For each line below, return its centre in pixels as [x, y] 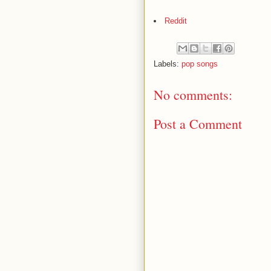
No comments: [193, 94]
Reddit [176, 21]
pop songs [200, 64]
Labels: [168, 64]
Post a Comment [198, 124]
